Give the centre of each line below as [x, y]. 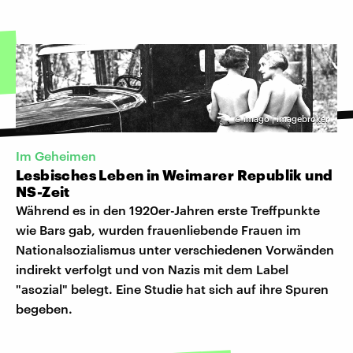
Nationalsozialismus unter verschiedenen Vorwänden [175, 249]
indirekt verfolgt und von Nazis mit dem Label [152, 269]
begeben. [44, 308]
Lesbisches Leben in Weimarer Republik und [175, 175]
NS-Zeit [43, 191]
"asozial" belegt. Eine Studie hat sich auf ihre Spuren [172, 288]
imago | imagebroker [286, 118]
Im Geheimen [56, 155]
